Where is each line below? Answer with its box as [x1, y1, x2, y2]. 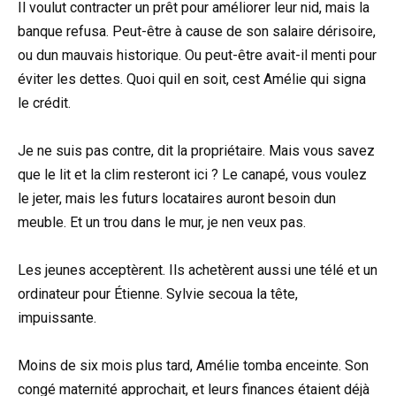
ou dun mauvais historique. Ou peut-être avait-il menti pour [18, 46, 377, 64]
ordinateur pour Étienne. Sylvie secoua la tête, [18, 286, 298, 303]
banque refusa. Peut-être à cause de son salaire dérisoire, [18, 22, 376, 40]
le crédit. [18, 94, 71, 111]
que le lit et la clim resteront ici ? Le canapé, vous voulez [18, 166, 367, 184]
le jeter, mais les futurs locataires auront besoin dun [18, 190, 336, 208]
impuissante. [18, 309, 96, 327]
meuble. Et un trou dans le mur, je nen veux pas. [18, 214, 306, 232]
